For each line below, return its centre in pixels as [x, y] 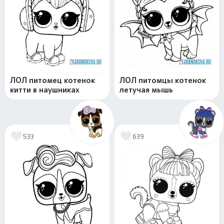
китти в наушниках [45, 90]
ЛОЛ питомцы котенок [163, 80]
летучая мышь [146, 90]
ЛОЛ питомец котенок [52, 80]
